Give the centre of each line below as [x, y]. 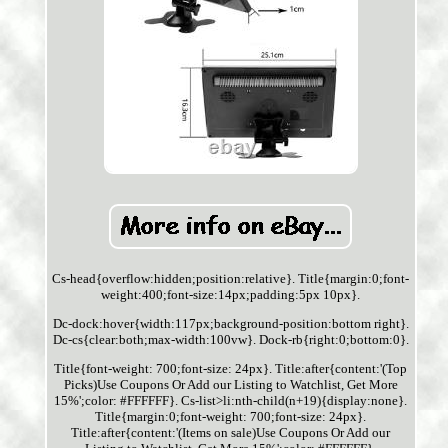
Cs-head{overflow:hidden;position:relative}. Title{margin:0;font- [231, 279]
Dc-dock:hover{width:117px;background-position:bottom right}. [230, 324]
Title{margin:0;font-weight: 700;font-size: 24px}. [231, 417]
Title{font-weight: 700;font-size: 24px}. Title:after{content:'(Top [231, 369]
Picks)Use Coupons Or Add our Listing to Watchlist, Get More [230, 385]
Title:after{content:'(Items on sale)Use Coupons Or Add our [231, 433]
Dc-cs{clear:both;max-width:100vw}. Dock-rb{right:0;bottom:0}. [230, 340]
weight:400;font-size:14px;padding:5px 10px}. [231, 295]
